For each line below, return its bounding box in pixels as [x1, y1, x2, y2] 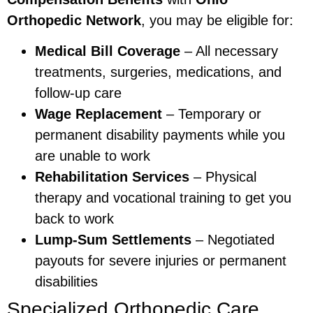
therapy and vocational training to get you [35, 190, 291, 206]
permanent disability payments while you [35, 127, 285, 143]
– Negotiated [191, 232, 275, 248]
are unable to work [35, 148, 150, 164]
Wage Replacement [35, 106, 162, 122]
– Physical [189, 169, 256, 185]
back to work [35, 211, 114, 227]
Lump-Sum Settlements [35, 232, 191, 248]
